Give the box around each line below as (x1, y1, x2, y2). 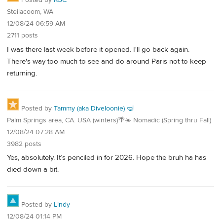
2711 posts (7, 31, 38, 40)
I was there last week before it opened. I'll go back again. (7, 45, 189, 55)
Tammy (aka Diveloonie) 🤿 (54, 104, 134, 113)
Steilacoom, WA (7, 7, 53, 17)
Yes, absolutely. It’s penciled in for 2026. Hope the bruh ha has (7, 153, 206, 163)
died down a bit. (7, 165, 59, 175)
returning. (7, 69, 37, 78)
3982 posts (7, 139, 41, 148)
